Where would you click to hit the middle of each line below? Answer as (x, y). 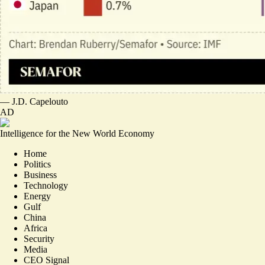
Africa (35, 228)
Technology (46, 185)
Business (40, 175)
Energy (37, 196)
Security (39, 239)
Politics (37, 164)
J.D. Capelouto (40, 101)
